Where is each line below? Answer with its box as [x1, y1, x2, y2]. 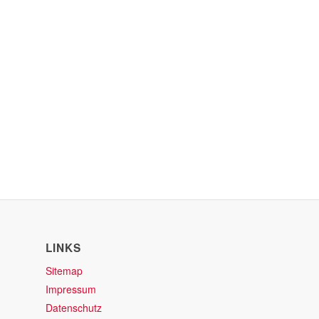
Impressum [45, 282, 96, 297]
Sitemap [45, 263, 83, 278]
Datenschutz [45, 300, 102, 315]
